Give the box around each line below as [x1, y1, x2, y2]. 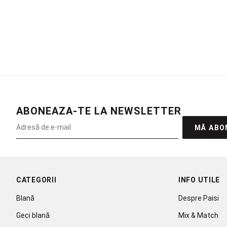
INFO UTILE [178, 176, 220, 184]
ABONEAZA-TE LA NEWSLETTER [16, 105, 181, 117]
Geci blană [16, 211, 50, 219]
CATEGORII [16, 176, 57, 184]
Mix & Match [178, 211, 218, 219]
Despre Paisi [178, 194, 219, 202]
